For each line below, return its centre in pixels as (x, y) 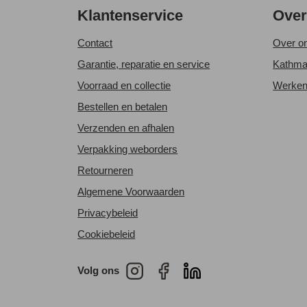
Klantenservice (131, 16)
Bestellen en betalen (123, 107)
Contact (95, 43)
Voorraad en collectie (124, 86)
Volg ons (99, 271)
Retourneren (106, 171)
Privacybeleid (108, 213)
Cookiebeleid (107, 234)
